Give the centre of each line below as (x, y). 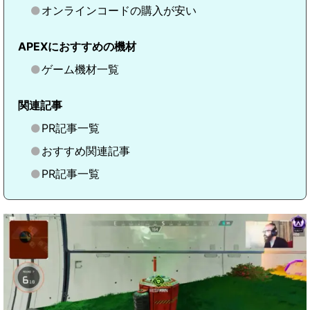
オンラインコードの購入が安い (119, 10)
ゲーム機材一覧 (80, 69)
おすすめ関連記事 (86, 151)
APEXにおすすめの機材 (77, 46)
